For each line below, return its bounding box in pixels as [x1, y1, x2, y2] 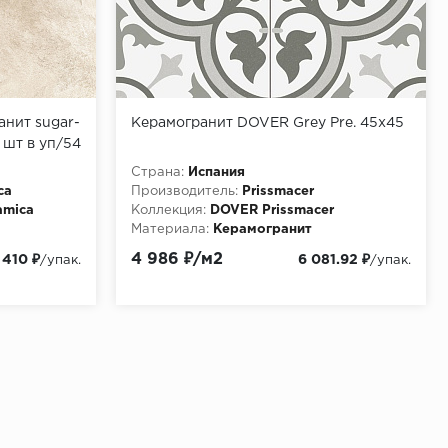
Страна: [131, 166, 184, 178]
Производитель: [131, 185, 238, 197]
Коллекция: [131, 204, 206, 216]
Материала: [131, 223, 209, 235]
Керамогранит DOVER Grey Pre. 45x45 [131, 116, 404, 129]
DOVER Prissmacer [210, 204, 334, 216]
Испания [188, 166, 245, 178]
